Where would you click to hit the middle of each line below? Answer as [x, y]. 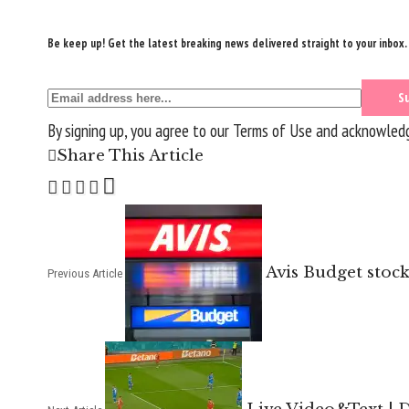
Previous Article [85, 273]
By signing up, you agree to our [140, 131]
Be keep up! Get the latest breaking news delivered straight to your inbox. [227, 43]
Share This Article [130, 156]
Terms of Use [273, 131]
